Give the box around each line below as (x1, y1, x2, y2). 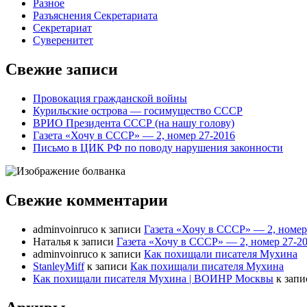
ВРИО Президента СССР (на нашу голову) (33, 117, 234, 130)
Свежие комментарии (5, 191, 168, 210)
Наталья (33, 236, 71, 248)
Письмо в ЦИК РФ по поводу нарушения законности (33, 142, 283, 154)
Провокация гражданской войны (33, 93, 187, 105)
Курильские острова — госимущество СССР (33, 105, 243, 117)
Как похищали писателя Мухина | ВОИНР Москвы (33, 273, 273, 285)
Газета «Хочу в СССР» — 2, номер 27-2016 (33, 130, 235, 142)
